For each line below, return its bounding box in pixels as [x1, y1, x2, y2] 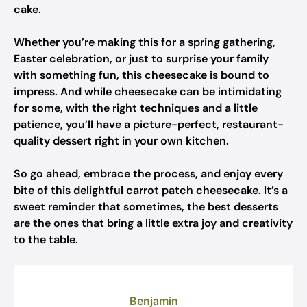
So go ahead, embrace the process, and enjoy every [14, 167, 283, 181]
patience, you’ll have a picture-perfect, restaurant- [14, 117, 284, 132]
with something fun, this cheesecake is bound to [14, 68, 269, 82]
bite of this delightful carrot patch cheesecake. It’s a [14, 183, 288, 197]
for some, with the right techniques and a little [14, 101, 258, 115]
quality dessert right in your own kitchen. [14, 134, 229, 148]
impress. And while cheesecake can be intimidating [14, 84, 282, 99]
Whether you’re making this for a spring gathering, [14, 35, 275, 49]
